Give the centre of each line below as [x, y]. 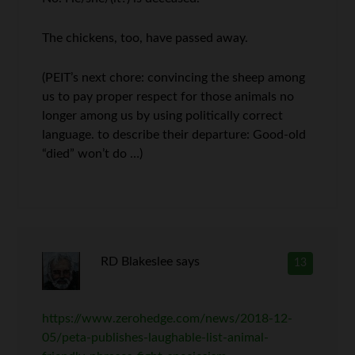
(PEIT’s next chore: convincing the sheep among [174, 78]
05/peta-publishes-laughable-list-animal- [156, 338]
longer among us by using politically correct [163, 116]
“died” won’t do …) [93, 154]
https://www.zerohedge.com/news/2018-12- [168, 319]
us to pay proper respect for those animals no [168, 97]
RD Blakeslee [136, 262]
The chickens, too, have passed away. [145, 38]
